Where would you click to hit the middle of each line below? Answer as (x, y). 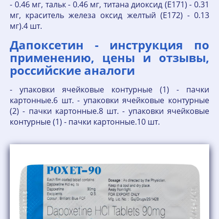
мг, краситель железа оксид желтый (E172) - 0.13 (109, 15)
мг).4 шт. (26, 26)
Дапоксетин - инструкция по (109, 45)
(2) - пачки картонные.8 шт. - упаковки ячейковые (109, 111)
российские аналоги (72, 70)
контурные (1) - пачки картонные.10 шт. (85, 122)
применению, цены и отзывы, (109, 57)
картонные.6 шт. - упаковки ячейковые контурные (109, 100)
